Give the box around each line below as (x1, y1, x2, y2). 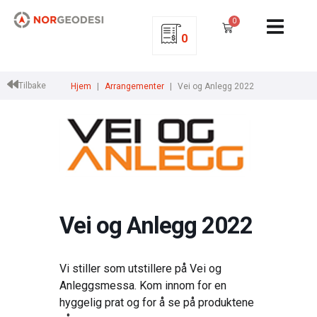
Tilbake (18, 80, 46, 91)
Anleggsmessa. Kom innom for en (59, 279, 226, 292)
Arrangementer (104, 81, 164, 91)
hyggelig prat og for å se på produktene (59, 296, 254, 309)
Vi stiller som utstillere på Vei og (59, 262, 221, 275)
